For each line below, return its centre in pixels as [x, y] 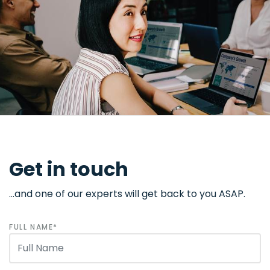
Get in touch [69, 169]
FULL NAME [31, 227]
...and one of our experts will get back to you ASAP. [127, 194]
